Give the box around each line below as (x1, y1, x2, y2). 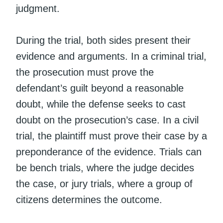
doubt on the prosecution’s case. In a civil (16, 114, 199, 125)
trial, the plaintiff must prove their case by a (16, 130, 207, 141)
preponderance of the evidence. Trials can (16, 146, 202, 157)
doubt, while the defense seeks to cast (16, 98, 186, 110)
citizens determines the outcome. (16, 194, 162, 205)
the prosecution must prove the (16, 66, 154, 78)
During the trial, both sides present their (16, 34, 191, 46)
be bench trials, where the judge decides (16, 162, 194, 173)
